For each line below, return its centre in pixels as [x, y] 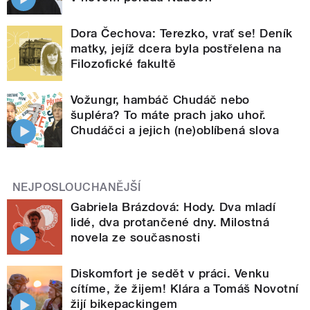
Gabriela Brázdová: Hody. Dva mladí [173, 207]
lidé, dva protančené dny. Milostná [170, 222]
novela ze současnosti [136, 238]
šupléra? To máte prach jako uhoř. [168, 115]
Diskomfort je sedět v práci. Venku [170, 274]
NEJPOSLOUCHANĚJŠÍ [77, 188]
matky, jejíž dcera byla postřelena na [176, 49]
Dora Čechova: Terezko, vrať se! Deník [182, 34]
